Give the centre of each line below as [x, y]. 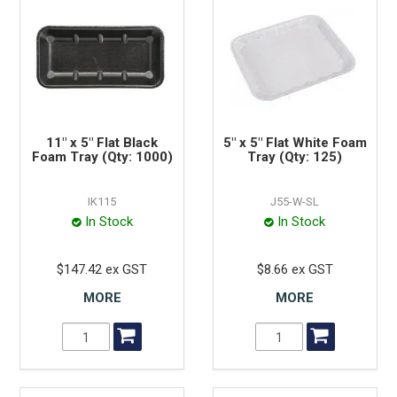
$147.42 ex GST [102, 270]
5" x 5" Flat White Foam [295, 143]
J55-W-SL [295, 202]
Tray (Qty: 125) [295, 157]
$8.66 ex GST [295, 270]
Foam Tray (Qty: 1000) [102, 157]
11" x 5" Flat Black [102, 143]
